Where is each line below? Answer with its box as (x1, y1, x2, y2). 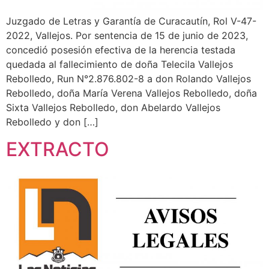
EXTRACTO (6, 137, 109, 161)
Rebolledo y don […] (6, 116, 98, 128)
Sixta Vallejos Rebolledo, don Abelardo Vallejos (6, 101, 220, 114)
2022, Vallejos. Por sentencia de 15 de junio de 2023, (6, 29, 248, 42)
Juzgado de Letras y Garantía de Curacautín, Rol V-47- (6, 15, 256, 28)
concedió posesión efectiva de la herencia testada (6, 44, 235, 56)
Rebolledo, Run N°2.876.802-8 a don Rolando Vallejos (6, 73, 251, 85)
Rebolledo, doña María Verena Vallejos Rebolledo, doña (6, 87, 257, 100)
